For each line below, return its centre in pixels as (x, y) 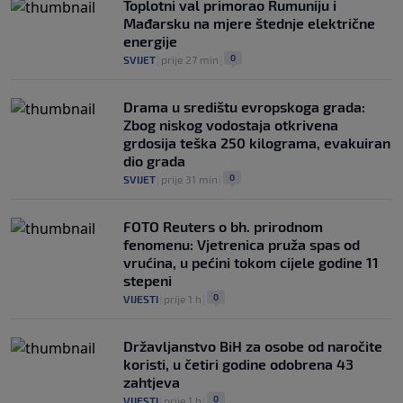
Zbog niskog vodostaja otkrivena (231, 124)
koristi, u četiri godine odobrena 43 (238, 363)
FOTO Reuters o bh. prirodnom (223, 226)
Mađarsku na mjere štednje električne (249, 22)
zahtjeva (152, 381)
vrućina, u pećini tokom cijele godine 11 (251, 262)
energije (150, 40)
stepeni (148, 280)
